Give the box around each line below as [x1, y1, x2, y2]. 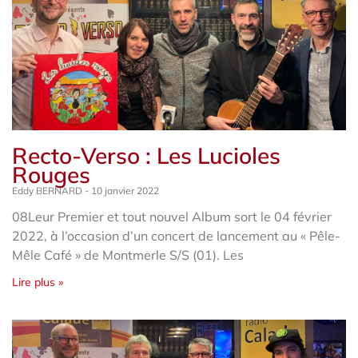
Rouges [12, 160, 90, 189]
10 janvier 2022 [89, 184, 159, 197]
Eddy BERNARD [12, 184, 85, 197]
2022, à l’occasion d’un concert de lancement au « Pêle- [12, 227, 340, 244]
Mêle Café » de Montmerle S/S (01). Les [12, 246, 244, 263]
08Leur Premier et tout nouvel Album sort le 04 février [12, 208, 332, 225]
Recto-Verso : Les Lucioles [12, 141, 280, 169]
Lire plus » [12, 274, 63, 289]
